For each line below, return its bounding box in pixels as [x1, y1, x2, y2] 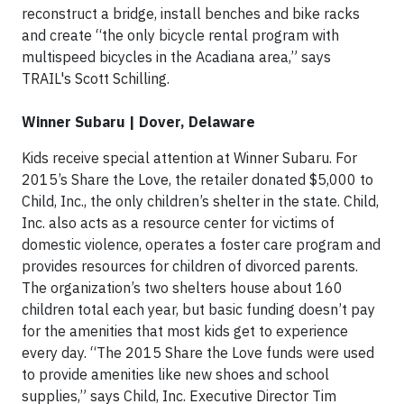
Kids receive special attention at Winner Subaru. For [22, 148, 357, 167]
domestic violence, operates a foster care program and [22, 234, 381, 253]
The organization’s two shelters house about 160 [22, 278, 343, 297]
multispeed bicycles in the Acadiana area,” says [22, 47, 331, 66]
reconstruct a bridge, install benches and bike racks [22, 4, 360, 23]
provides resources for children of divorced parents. [22, 256, 358, 275]
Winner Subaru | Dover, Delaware [22, 112, 255, 131]
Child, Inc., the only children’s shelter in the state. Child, [22, 191, 379, 210]
